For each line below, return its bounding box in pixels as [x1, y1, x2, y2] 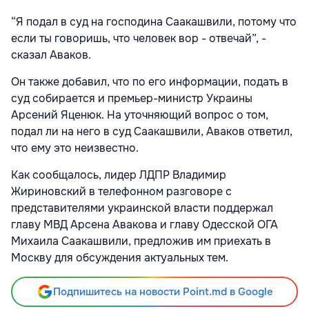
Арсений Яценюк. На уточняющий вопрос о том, [11, 107, 268, 122]
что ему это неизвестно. [11, 140, 139, 155]
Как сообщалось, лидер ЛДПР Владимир [11, 167, 226, 182]
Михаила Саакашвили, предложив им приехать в [11, 233, 271, 248]
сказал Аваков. [11, 47, 91, 62]
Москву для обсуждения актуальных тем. [11, 250, 228, 265]
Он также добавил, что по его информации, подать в [11, 74, 288, 89]
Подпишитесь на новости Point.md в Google [52, 284, 273, 299]
